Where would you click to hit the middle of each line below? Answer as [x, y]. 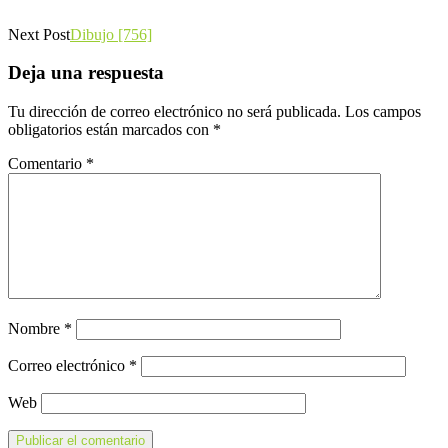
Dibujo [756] [111, 34]
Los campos [383, 112]
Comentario [47, 164]
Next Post [39, 34]
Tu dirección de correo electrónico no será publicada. [174, 112]
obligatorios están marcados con [110, 130]
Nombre [36, 329]
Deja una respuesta [86, 73]
